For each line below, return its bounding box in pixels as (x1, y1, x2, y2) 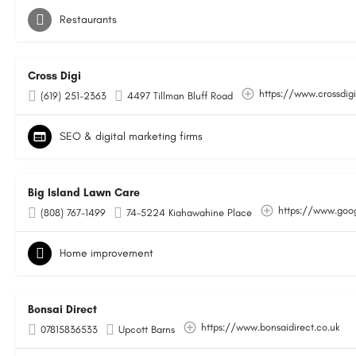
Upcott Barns (118, 323, 175, 335)
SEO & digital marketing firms (60, 130, 203, 143)
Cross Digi (28, 69, 81, 83)
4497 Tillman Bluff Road (127, 90, 233, 102)
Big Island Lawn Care (28, 186, 140, 199)
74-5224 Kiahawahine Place (126, 207, 252, 219)
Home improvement (60, 246, 153, 260)
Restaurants (60, 13, 117, 26)
